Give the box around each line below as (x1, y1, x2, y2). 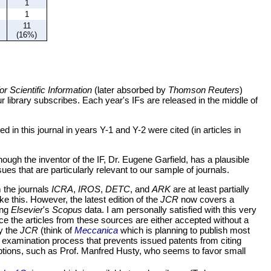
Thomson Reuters (168, 85, 240, 96)
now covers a (178, 194, 234, 205)
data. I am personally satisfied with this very (82, 204, 256, 215)
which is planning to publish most (118, 225, 250, 236)
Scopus (52, 204, 82, 215)
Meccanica (74, 225, 118, 236)
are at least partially (171, 184, 249, 195)
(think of (38, 225, 74, 236)
